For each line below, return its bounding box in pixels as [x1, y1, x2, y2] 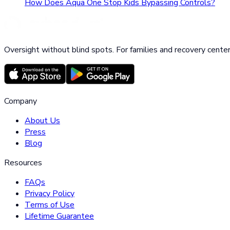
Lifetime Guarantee [25, 210, 94, 222]
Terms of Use [25, 199, 74, 210]
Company [4, 95, 37, 107]
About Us [25, 114, 60, 126]
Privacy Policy [25, 187, 74, 199]
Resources [4, 157, 42, 168]
